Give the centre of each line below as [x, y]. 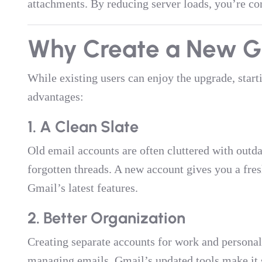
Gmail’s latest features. [82, 188]
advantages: [55, 96]
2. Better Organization [106, 218]
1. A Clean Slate [83, 127]
